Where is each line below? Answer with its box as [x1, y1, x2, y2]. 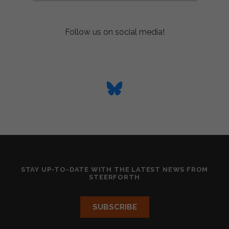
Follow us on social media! [64, 27, 165, 37]
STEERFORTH [89, 173, 140, 181]
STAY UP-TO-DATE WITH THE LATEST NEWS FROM [20, 166, 209, 173]
